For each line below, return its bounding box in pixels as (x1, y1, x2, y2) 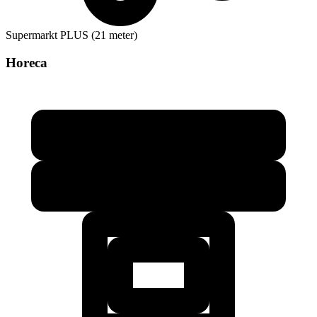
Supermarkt (6, 29, 57, 42)
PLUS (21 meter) (60, 29, 137, 42)
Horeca (6, 54, 47, 70)
